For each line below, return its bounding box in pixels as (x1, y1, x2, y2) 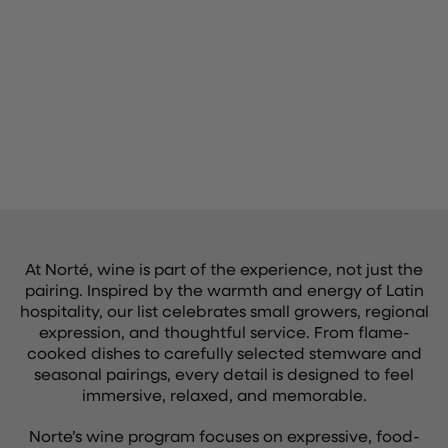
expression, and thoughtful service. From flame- (38, 321, 410, 342)
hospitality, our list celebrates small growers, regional (19, 300, 429, 321)
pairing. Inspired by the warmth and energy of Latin (24, 279, 424, 300)
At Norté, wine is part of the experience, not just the (25, 258, 423, 279)
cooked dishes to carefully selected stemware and (26, 342, 422, 363)
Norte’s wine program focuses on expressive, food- (28, 425, 420, 446)
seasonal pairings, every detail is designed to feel (34, 363, 414, 384)
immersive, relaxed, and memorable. (81, 384, 367, 405)
